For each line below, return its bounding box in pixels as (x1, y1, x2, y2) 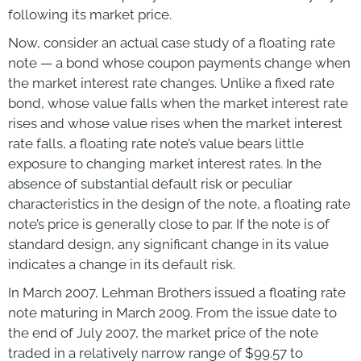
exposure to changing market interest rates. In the (8, 155, 322, 172)
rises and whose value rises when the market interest (8, 114, 342, 131)
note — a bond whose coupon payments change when (8, 54, 351, 71)
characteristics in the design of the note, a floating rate (8, 195, 351, 212)
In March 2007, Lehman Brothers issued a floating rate (8, 284, 346, 301)
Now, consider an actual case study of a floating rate (8, 34, 335, 51)
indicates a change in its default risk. (8, 255, 235, 272)
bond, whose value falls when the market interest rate (8, 94, 348, 111)
